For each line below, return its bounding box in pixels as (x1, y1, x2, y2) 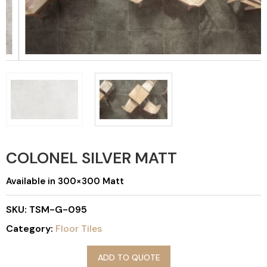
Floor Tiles (55, 222, 102, 235)
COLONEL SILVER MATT (6, 148, 177, 168)
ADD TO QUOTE (97, 252, 160, 263)
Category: (6, 222, 55, 235)
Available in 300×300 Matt (6, 175, 124, 187)
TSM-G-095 (29, 203, 87, 216)
